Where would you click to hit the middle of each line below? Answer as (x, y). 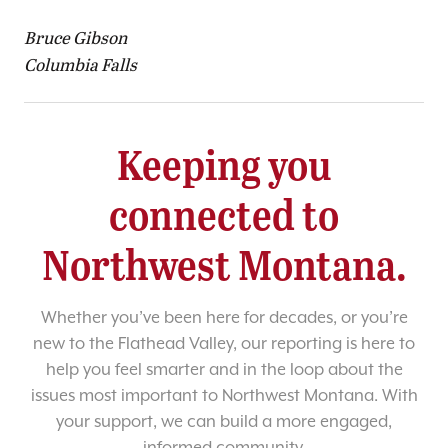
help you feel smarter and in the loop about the (224, 369)
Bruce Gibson (75, 37)
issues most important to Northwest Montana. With (224, 395)
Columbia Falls (80, 64)
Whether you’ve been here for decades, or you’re (224, 317)
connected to (224, 213)
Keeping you (224, 163)
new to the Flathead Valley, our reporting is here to (224, 343)
